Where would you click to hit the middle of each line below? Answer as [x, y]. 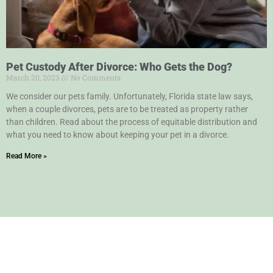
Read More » [27, 156]
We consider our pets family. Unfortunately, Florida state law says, [129, 96]
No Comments [95, 77]
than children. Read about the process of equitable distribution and [132, 122]
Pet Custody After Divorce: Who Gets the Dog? [119, 66]
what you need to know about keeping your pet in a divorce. [118, 134]
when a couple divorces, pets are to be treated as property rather [127, 109]
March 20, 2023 [34, 77]
